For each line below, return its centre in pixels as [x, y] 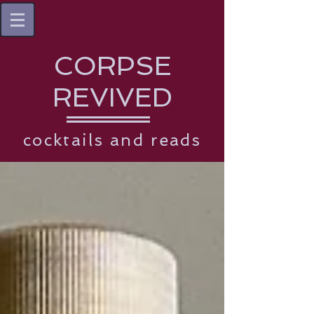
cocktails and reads [112, 140]
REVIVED [112, 97]
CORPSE [112, 66]
